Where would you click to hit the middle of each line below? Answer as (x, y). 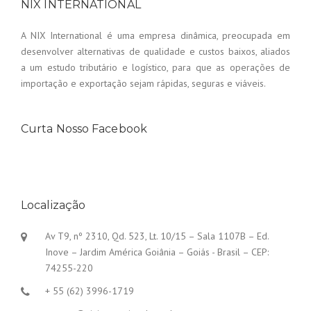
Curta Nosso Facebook (84, 129)
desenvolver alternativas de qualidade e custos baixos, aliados (155, 52)
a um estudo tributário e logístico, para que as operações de (155, 68)
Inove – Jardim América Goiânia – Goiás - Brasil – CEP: (157, 252)
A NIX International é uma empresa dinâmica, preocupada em (155, 36)
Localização (53, 205)
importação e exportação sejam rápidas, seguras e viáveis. (143, 84)
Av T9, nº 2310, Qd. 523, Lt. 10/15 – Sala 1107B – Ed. (157, 236)
